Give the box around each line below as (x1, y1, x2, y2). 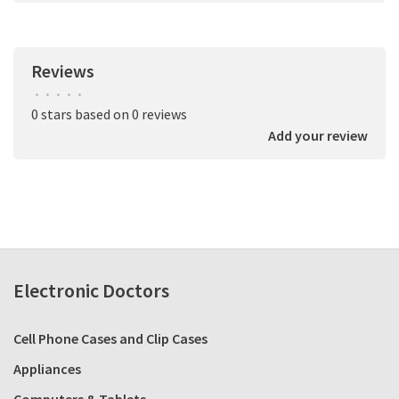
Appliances (13, 360, 81, 379)
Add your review (268, 126, 368, 145)
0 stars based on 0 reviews (31, 105, 187, 124)
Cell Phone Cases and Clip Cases (13, 330, 208, 348)
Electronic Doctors (13, 278, 169, 304)
